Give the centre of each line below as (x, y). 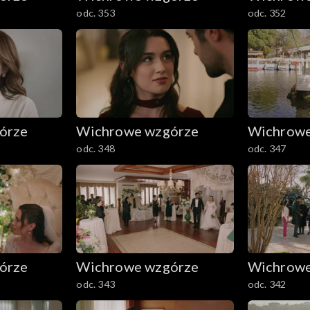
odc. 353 (95, 13)
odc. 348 (95, 149)
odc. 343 (95, 284)
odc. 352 (267, 13)
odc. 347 (267, 149)
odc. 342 (267, 284)
